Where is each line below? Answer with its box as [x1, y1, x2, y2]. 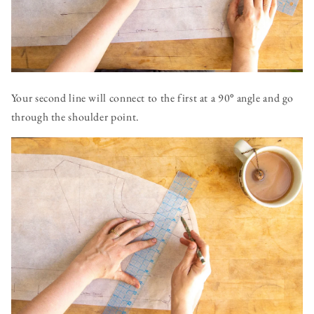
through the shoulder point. [11, 109, 139, 125]
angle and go [233, 90, 294, 106]
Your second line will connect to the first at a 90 [11, 90, 231, 106]
